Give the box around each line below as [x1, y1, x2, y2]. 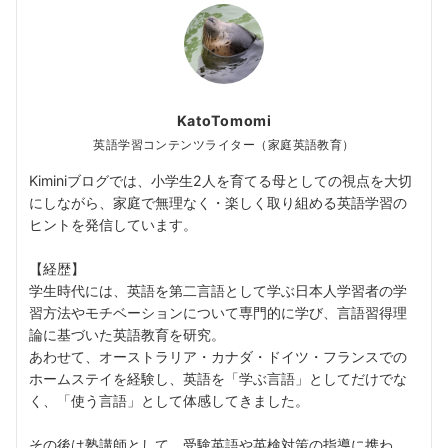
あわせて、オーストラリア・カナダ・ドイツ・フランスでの [29, 348, 407, 366]
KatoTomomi [176, 112, 272, 130]
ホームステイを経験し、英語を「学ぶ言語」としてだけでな [29, 370, 407, 388]
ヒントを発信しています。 [29, 216, 197, 234]
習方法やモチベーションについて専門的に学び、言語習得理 [29, 304, 407, 322]
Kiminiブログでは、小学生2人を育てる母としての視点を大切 [29, 172, 412, 190]
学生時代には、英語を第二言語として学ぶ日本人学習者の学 [29, 282, 407, 300]
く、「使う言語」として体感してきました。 [29, 392, 309, 410]
